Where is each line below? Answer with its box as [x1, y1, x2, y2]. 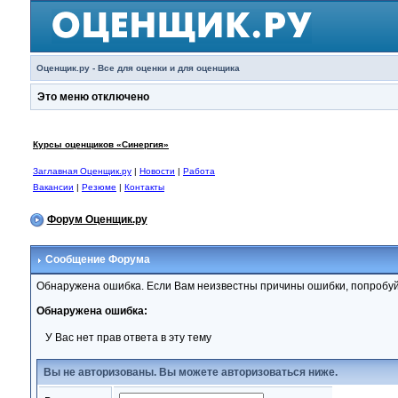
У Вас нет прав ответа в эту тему [44, 331, 211, 344]
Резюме [81, 182, 116, 192]
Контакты [123, 182, 164, 192]
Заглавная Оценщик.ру [32, 166, 131, 176]
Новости [139, 166, 175, 176]
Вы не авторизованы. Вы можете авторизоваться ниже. [43, 366, 338, 378]
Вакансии [32, 182, 74, 192]
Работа [182, 166, 215, 176]
